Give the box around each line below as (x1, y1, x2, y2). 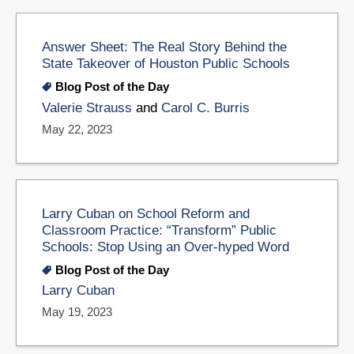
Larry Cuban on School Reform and (42, 205, 250, 220)
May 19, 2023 (42, 305, 112, 319)
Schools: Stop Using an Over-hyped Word (42, 239, 289, 254)
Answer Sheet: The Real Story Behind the (42, 39, 287, 54)
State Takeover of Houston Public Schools (42, 55, 290, 70)
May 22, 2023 (42, 122, 112, 136)
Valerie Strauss (42, 100, 132, 115)
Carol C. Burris (161, 100, 250, 115)
